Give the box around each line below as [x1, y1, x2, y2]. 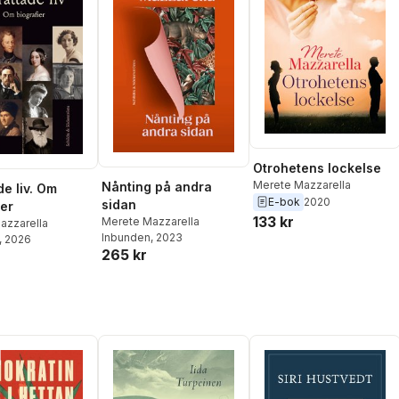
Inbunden [102, 231, 151, 245]
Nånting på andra [102, 179, 212, 195]
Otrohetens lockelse [253, 159, 381, 175]
